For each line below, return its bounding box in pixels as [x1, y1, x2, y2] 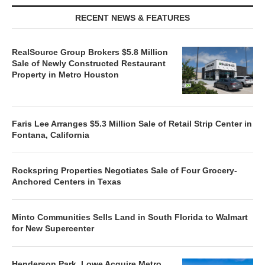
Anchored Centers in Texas [12, 176, 121, 186]
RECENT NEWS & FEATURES [75, 12, 190, 22]
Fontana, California [12, 130, 89, 140]
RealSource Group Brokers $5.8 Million [12, 47, 168, 57]
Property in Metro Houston [12, 69, 119, 79]
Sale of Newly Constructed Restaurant [12, 58, 166, 68]
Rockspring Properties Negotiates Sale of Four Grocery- [12, 165, 237, 175]
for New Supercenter [12, 223, 94, 233]
